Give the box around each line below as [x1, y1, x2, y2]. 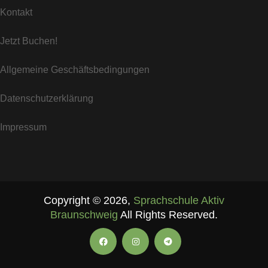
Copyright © [44, 194, 103, 206]
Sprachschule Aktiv [133, 194, 224, 206]
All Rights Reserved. [118, 209, 218, 221]
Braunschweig [50, 209, 118, 221]
